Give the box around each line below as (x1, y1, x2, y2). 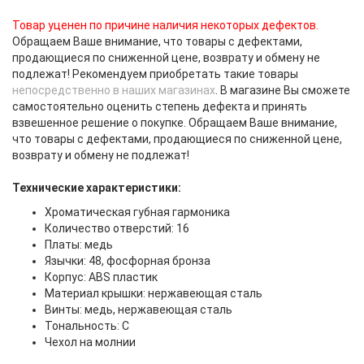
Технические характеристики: (12, 181, 181, 194)
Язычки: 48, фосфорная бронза (45, 254, 210, 267)
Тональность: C (45, 319, 129, 332)
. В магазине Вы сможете (215, 84, 350, 97)
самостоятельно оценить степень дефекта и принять (12, 100, 307, 113)
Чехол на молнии (45, 336, 136, 349)
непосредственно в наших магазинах (12, 84, 215, 97)
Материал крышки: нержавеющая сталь (45, 287, 262, 300)
